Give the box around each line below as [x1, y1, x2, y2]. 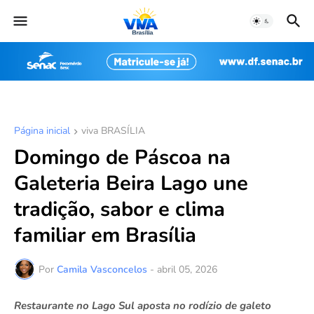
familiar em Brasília [14, 221, 196, 250]
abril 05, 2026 [157, 262, 217, 276]
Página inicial [14, 124, 70, 138]
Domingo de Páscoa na [14, 144, 231, 172]
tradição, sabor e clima [14, 196, 225, 224]
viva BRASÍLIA [81, 124, 145, 138]
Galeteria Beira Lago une [14, 170, 248, 198]
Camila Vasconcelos [57, 262, 147, 276]
